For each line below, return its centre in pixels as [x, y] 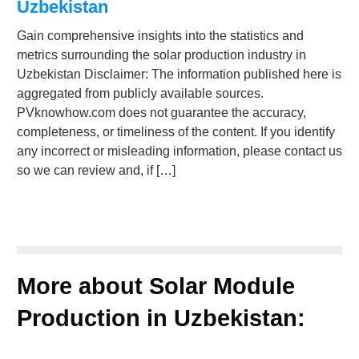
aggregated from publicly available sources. [140, 93]
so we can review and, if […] [96, 170]
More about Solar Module [156, 286]
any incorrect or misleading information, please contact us [179, 151]
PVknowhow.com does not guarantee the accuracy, [161, 112]
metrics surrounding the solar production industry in [161, 54]
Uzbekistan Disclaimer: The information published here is [179, 74]
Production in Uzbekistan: [161, 318]
